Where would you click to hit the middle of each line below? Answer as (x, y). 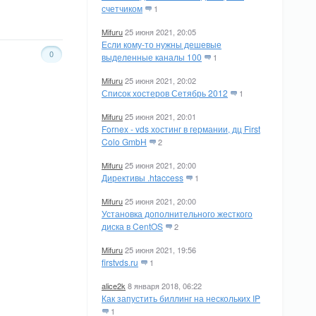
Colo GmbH (124, 141)
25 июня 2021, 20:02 (160, 80)
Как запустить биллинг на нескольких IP (181, 298)
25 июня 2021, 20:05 (160, 32)
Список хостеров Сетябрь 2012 (165, 93)
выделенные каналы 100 (152, 57)
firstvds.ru (120, 262)
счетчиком (122, 8)
